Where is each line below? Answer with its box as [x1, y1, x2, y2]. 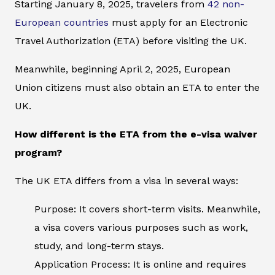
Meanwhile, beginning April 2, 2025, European [15, 63, 230, 76]
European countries [15, 17, 109, 29]
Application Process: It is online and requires [34, 258, 246, 271]
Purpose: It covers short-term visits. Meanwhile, [34, 203, 260, 215]
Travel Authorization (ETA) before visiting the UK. [15, 35, 247, 47]
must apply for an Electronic [109, 17, 248, 29]
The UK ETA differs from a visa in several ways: [15, 175, 238, 187]
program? [15, 147, 62, 159]
